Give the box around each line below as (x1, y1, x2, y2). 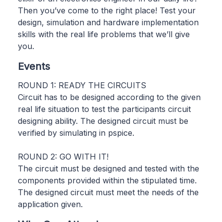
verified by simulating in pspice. (18, 127, 134, 138)
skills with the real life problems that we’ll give (18, 29, 190, 39)
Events (18, 59, 50, 72)
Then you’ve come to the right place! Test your (18, 5, 196, 15)
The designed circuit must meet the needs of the (18, 187, 199, 197)
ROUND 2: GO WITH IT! (18, 151, 109, 162)
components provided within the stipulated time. (18, 175, 197, 185)
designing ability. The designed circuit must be (18, 115, 188, 126)
